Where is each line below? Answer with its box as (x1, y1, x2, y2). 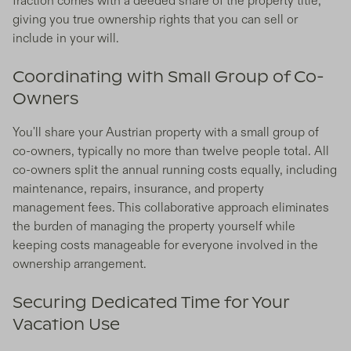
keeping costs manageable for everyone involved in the (13, 237, 318, 254)
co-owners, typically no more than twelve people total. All (13, 143, 329, 160)
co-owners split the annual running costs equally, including (13, 162, 337, 179)
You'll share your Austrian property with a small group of (13, 125, 319, 141)
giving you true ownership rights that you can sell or (13, 12, 298, 28)
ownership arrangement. (13, 256, 147, 273)
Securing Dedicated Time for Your (13, 295, 289, 312)
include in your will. (13, 31, 119, 47)
